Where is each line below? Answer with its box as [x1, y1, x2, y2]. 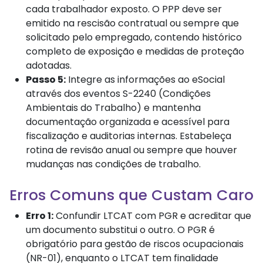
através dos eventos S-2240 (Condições [26, 86, 211, 100]
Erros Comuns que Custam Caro [9, 184, 254, 205]
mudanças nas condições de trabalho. [26, 157, 201, 171]
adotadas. [26, 58, 72, 72]
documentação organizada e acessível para [26, 114, 230, 129]
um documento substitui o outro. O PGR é [26, 222, 215, 237]
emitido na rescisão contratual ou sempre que [26, 16, 239, 30]
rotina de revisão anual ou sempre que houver [26, 143, 237, 157]
